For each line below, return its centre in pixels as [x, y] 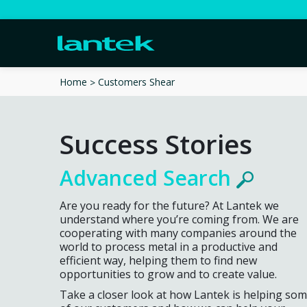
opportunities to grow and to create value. [168, 274]
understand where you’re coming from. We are [179, 219]
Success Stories [156, 144]
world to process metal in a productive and [169, 246]
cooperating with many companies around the [178, 233]
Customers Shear [136, 82]
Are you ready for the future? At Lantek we [169, 205]
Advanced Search [148, 177]
